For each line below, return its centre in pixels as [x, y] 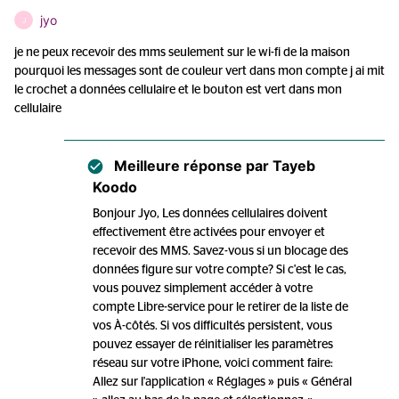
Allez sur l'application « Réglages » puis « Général [222, 382]
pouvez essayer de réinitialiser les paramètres [213, 345]
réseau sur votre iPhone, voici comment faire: [213, 363]
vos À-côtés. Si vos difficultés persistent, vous [212, 326]
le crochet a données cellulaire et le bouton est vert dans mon [178, 90]
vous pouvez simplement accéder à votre [203, 289]
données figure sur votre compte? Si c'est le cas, [220, 270]
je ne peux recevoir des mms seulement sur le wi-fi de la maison [182, 53]
